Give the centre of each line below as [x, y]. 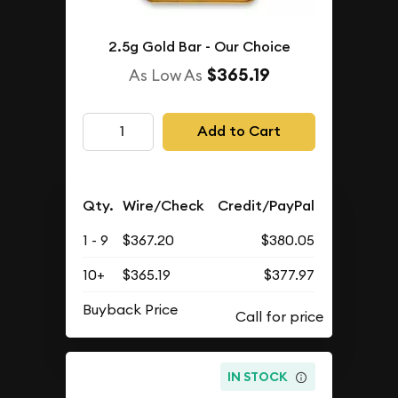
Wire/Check [164, 205]
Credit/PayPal [267, 205]
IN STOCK [258, 377]
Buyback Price [131, 309]
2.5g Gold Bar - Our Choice [199, 46]
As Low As [165, 75]
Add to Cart [239, 131]
